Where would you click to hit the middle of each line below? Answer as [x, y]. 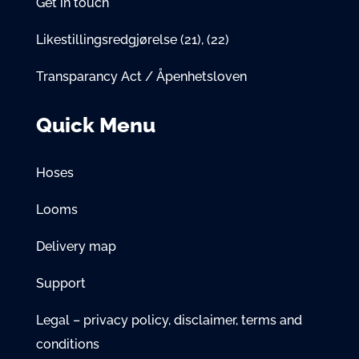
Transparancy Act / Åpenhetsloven [141, 77]
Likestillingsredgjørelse [108, 40]
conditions [67, 345]
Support [61, 284]
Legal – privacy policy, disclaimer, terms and [169, 321]
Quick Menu [95, 125]
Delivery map [76, 247]
